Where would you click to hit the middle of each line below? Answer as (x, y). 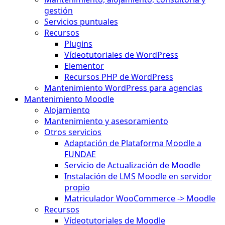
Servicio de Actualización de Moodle (132, 165)
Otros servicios (73, 132)
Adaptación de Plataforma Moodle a (133, 143)
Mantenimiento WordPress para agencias (123, 88)
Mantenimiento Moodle (69, 99)
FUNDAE (80, 154)
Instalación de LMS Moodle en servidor (138, 176)
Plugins (78, 44)
